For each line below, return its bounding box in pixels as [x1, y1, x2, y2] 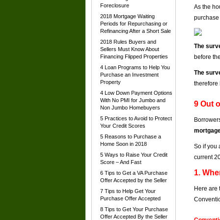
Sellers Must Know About [100, 46, 159, 52]
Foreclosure [100, 2, 129, 8]
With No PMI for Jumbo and [100, 97, 165, 103]
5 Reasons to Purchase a [100, 134, 161, 139]
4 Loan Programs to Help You [100, 64, 170, 70]
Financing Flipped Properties [100, 54, 168, 59]
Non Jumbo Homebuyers [100, 105, 160, 110]
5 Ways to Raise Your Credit [100, 152, 167, 158]
